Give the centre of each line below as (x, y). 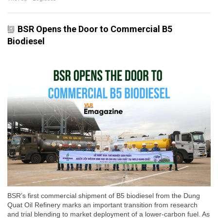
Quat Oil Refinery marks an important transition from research (102, 205)
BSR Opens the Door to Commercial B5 (95, 29)
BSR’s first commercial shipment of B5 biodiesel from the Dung (104, 195)
